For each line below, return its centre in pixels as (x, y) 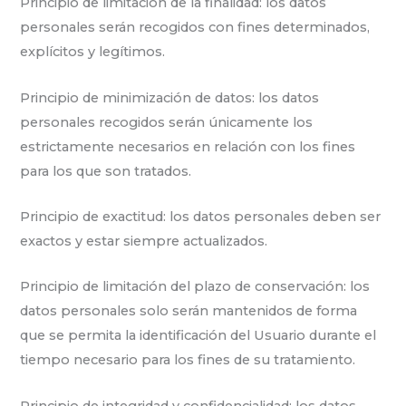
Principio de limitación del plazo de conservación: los (195, 287)
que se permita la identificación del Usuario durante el (198, 336)
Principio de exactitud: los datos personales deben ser (201, 217)
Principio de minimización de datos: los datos (170, 97)
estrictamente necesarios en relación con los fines (188, 146)
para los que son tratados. (106, 171)
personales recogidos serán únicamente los (167, 122)
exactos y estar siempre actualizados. (144, 242)
